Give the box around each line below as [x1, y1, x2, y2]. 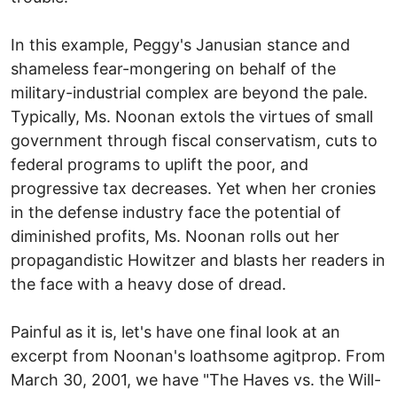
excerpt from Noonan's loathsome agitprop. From [11, 346, 385, 365]
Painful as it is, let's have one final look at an [11, 322, 340, 341]
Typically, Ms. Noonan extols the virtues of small [11, 106, 373, 126]
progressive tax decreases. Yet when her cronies [11, 178, 376, 198]
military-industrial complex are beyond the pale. [11, 82, 368, 102]
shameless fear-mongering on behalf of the [11, 58, 336, 78]
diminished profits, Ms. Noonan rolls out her [11, 226, 339, 245]
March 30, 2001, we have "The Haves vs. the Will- [11, 370, 381, 389]
